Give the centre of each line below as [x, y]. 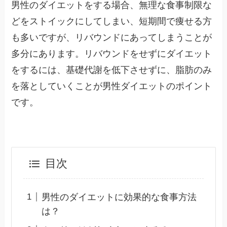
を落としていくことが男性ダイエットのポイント [112, 86]
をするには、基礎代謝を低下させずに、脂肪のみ [112, 70]
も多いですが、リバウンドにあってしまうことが [112, 37]
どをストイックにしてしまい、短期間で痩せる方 [112, 21]
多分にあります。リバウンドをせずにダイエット [112, 53]
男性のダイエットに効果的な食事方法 [119, 197]
